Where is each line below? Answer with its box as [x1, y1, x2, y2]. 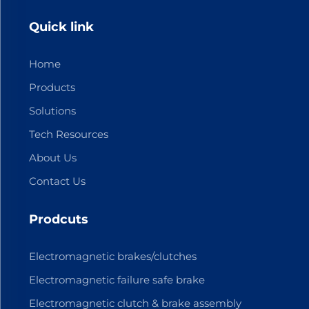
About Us [28, 150, 77, 164]
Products [28, 80, 75, 94]
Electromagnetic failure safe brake [28, 272, 205, 286]
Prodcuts [28, 211, 88, 227]
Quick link [28, 19, 94, 34]
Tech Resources [28, 127, 108, 141]
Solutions [28, 103, 76, 117]
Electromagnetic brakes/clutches [28, 249, 197, 263]
